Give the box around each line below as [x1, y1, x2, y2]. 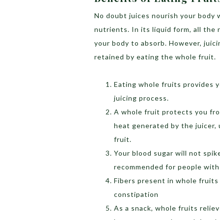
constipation [114, 190, 159, 198]
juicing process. [114, 93, 169, 102]
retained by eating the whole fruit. [94, 52, 216, 61]
